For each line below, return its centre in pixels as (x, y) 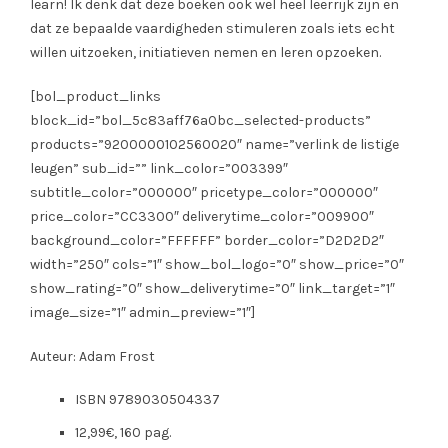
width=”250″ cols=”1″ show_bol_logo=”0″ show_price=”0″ (217, 265)
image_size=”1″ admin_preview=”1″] (142, 313)
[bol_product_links (95, 97)
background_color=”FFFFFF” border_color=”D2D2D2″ (207, 241)
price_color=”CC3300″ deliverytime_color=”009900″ (202, 217)
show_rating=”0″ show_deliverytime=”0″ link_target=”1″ (212, 289)
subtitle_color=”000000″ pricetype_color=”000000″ (204, 193)
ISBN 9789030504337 (147, 400)
